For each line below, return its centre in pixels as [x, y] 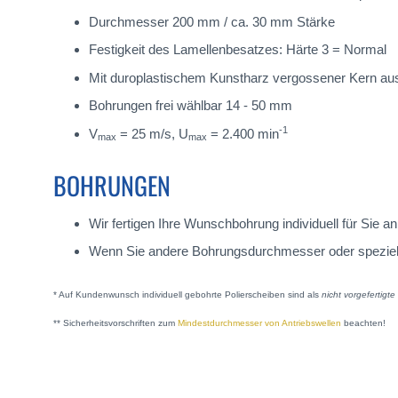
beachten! [363, 322]
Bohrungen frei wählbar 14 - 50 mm [191, 105]
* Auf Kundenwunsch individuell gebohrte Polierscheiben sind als [187, 295]
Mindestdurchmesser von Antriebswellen [259, 322]
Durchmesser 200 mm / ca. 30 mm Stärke [212, 21]
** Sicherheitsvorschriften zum [115, 322]
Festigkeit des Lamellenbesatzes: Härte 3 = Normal [238, 49]
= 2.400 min [243, 133]
